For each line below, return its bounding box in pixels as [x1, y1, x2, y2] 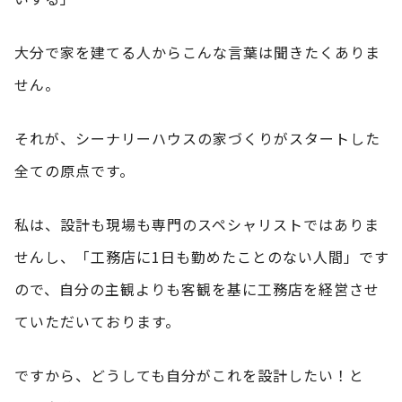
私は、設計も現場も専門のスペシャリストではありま [14, 213, 380, 235]
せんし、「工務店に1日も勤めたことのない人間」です [14, 245, 389, 267]
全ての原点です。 [14, 159, 135, 181]
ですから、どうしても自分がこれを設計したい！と [14, 363, 364, 386]
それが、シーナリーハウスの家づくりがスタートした [14, 127, 380, 149]
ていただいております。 [14, 310, 180, 332]
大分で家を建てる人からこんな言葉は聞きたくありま [14, 40, 380, 63]
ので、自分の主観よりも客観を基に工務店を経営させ [14, 277, 380, 300]
